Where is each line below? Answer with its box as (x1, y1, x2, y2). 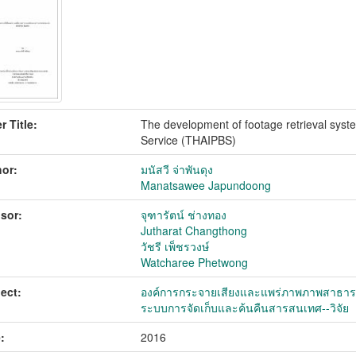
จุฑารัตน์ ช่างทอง (141, 207, 227, 222)
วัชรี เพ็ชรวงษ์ (141, 238, 210, 254)
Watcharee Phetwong (141, 254, 249, 270)
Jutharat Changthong (141, 222, 248, 238)
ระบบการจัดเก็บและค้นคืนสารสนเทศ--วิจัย (141, 300, 350, 315)
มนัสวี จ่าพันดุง (141, 161, 214, 177)
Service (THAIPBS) (141, 132, 237, 148)
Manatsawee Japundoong (141, 177, 272, 193)
